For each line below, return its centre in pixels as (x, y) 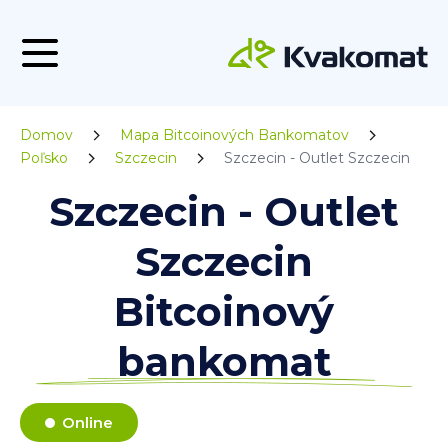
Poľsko (44, 158)
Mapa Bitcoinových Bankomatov (234, 135)
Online (87, 422)
